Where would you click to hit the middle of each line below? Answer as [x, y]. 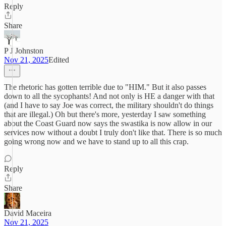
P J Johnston [24, 51]
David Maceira [28, 213]
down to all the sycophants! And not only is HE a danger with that [109, 96]
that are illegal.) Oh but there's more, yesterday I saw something [105, 114]
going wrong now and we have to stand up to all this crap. [96, 142]
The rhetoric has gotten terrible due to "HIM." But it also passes [105, 87]
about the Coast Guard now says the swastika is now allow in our [108, 123]
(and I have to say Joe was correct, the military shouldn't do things [109, 105]
